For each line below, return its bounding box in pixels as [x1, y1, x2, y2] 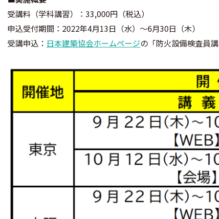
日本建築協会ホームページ [46, 37, 140, 49]
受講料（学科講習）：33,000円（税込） [7, 7, 149, 20]
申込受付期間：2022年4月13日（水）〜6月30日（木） [7, 22, 200, 34]
